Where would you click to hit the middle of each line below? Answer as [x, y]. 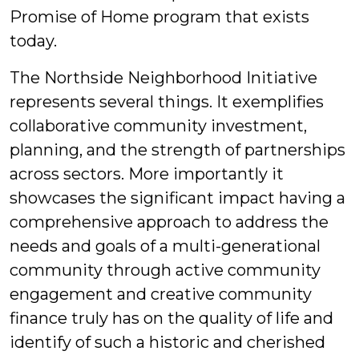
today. [33, 41]
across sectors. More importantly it [147, 174]
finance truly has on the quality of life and [171, 318]
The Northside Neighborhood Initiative [163, 78]
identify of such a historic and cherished [167, 342]
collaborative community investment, [158, 126]
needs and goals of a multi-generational [165, 246]
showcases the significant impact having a [177, 198]
